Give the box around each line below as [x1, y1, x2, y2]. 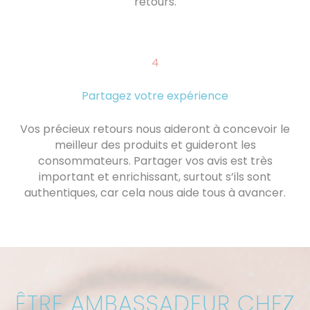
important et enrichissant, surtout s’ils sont [39, 169, 271, 185]
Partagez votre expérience [82, 88, 228, 104]
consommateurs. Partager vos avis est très [37, 153, 273, 170]
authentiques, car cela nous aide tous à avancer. [24, 185, 286, 201]
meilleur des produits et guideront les [54, 137, 256, 154]
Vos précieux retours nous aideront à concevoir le [20, 121, 290, 138]
